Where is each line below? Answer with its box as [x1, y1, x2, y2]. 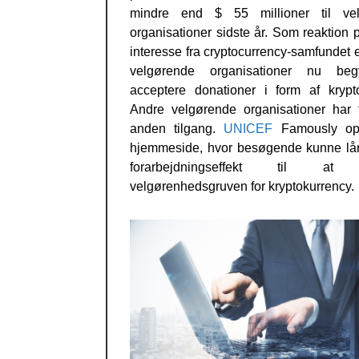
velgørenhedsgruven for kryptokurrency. [130, 179, 354, 194]
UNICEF [224, 122, 272, 136]
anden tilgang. [130, 122, 224, 136]
